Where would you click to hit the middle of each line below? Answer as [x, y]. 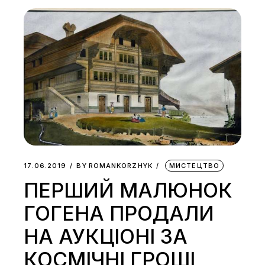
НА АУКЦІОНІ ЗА [106, 236]
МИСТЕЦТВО [194, 165]
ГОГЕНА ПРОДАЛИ [119, 213]
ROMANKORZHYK [120, 165]
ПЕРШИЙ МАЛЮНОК [128, 190]
